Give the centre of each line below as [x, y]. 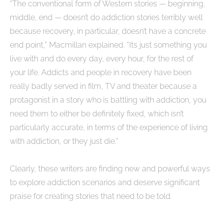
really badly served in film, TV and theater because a [103, 86]
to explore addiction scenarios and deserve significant [105, 182]
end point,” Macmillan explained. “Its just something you [108, 45]
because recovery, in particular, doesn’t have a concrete [108, 31]
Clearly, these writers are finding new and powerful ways [110, 168]
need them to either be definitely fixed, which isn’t [97, 113]
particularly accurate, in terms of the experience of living [109, 127]
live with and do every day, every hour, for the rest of [102, 58]
